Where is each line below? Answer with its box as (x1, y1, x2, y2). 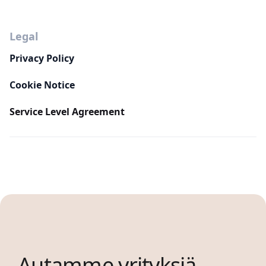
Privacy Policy (9, 52, 74, 65)
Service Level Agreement (9, 105, 125, 118)
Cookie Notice (9, 78, 75, 91)
